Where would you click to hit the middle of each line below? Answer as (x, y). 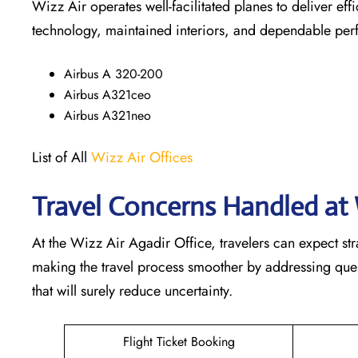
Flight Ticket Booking (179, 341)
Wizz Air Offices (142, 157)
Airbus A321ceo (107, 94)
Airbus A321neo (107, 115)
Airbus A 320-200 (113, 74)
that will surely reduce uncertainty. (132, 290)
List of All (62, 157)
